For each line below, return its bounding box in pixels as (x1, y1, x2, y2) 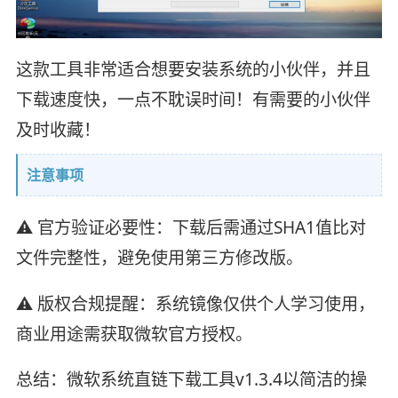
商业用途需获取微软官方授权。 (15, 322, 252, 346)
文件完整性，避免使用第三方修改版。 (15, 245, 303, 269)
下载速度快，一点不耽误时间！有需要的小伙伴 (15, 87, 370, 111)
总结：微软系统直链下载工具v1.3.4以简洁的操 (15, 368, 367, 392)
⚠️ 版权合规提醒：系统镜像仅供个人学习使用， (15, 291, 375, 315)
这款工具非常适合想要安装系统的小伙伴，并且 (15, 57, 370, 81)
